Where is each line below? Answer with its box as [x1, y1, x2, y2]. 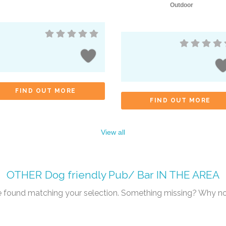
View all [101, 128, 125, 136]
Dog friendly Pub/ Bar [44, 168, 154, 181]
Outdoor [170, 1, 194, 9]
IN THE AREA [153, 168, 219, 181]
